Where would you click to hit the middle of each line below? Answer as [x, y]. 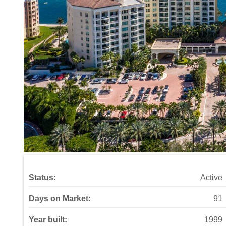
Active [211, 177]
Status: [42, 177]
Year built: [48, 220]
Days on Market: [60, 199]
